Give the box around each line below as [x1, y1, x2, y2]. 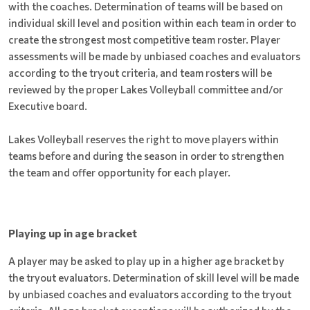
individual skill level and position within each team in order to [8, 16, 296, 29]
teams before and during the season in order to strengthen [8, 149, 284, 162]
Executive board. [8, 99, 87, 112]
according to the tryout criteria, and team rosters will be [8, 66, 272, 79]
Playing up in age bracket [8, 226, 137, 239]
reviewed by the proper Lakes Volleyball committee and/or [8, 82, 283, 95]
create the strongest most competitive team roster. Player [8, 33, 280, 46]
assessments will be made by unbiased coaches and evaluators [8, 49, 300, 62]
